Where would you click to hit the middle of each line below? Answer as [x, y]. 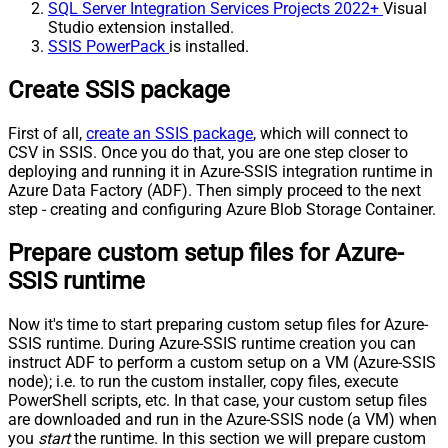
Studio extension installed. [141, 28]
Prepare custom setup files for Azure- [206, 253]
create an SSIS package [169, 134]
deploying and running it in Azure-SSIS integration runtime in [220, 172]
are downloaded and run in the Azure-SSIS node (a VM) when [222, 420]
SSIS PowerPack [108, 47]
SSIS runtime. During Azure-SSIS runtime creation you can [212, 344]
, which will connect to [330, 134]
